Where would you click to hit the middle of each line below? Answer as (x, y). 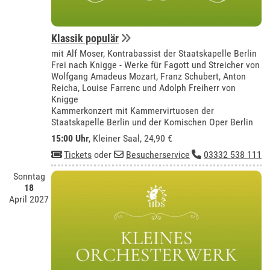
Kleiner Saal (117, 139)
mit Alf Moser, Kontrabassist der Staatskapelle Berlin (154, 54)
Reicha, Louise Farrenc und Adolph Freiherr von (144, 88)
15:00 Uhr (70, 139)
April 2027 (29, 199)
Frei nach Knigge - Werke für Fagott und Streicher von (156, 65)
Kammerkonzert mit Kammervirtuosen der (133, 111)
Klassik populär (85, 39)
